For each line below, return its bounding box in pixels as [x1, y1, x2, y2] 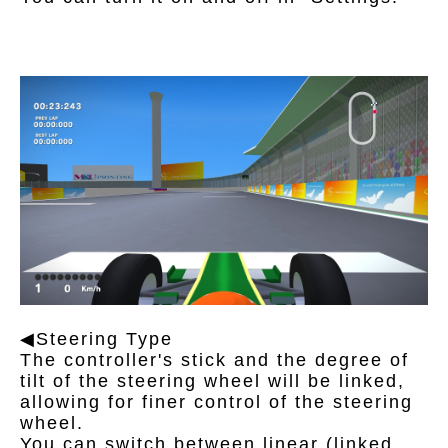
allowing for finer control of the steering [20, 392, 413, 413]
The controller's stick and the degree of [20, 350, 409, 371]
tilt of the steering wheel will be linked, [20, 371, 405, 392]
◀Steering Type [20, 329, 173, 350]
